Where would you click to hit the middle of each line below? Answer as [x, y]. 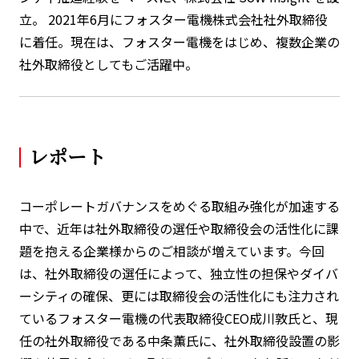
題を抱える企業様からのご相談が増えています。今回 [171, 251]
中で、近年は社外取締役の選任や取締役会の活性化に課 [179, 229]
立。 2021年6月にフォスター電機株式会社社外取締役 [173, 20]
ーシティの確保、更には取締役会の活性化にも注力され [179, 296]
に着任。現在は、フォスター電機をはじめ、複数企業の [179, 42]
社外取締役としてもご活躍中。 [108, 65]
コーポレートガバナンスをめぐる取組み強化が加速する [179, 206]
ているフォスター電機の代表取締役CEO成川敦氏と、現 [178, 319]
